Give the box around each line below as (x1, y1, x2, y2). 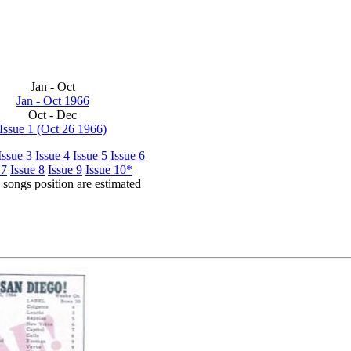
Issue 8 (10, 163, 45, 176)
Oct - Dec (28, 108, 77, 121)
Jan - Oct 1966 (16, 94, 89, 107)
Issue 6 (110, 149, 145, 162)
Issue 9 (48, 163, 82, 176)
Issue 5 (73, 149, 107, 162)
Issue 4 (35, 149, 70, 162)
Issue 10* (85, 163, 132, 176)
